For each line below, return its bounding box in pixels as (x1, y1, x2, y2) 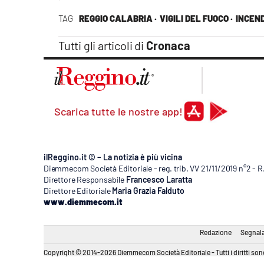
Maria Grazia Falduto (112, 186, 185, 196)
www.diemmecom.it (44, 197, 122, 207)
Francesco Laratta (126, 174, 192, 185)
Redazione (200, 228, 232, 237)
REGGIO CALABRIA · (78, 13, 157, 24)
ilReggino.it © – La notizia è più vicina (44, 152, 182, 163)
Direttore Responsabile (44, 174, 125, 185)
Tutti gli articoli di (58, 38, 146, 53)
